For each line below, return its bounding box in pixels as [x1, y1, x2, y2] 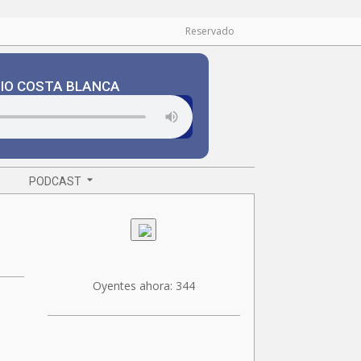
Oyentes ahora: [92, 278, 176, 293]
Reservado [185, 24, 234, 38]
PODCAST [29, 175, 81, 188]
